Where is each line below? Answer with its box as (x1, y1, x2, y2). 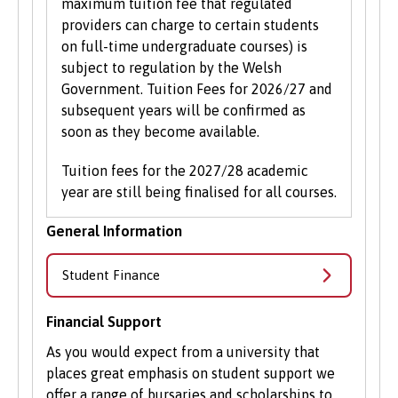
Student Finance (62, 267, 160, 283)
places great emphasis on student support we (46, 365, 335, 382)
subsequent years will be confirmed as (61, 102, 306, 119)
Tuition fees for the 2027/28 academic (61, 163, 308, 179)
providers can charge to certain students (61, 17, 319, 34)
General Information (46, 222, 182, 241)
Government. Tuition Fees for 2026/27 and (61, 81, 332, 98)
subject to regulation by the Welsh (61, 60, 282, 76)
